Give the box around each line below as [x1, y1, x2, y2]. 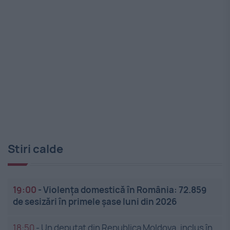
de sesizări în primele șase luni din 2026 [13, 196, 177, 208]
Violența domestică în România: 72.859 [43, 184, 207, 196]
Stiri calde [8, 141, 63, 157]
